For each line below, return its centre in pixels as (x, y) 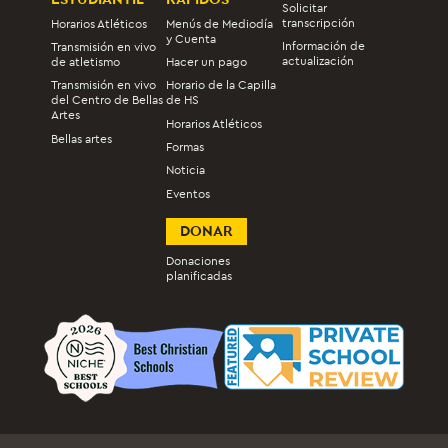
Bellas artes (82, 138)
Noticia (186, 170)
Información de (323, 45)
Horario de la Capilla (221, 85)
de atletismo (86, 61)
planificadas (199, 276)
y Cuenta (191, 38)
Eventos (188, 193)
